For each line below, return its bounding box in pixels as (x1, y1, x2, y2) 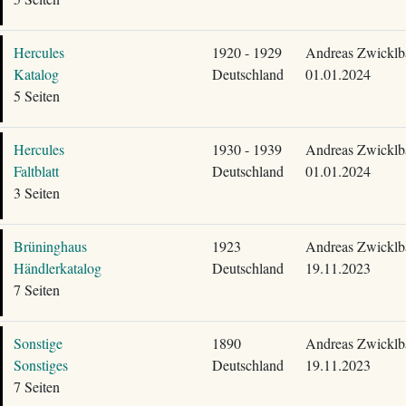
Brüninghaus (13, 237, 87, 256)
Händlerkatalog (13, 258, 101, 277)
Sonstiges (13, 355, 68, 374)
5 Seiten (13, 86, 60, 105)
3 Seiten (13, 183, 60, 202)
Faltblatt (13, 161, 59, 180)
